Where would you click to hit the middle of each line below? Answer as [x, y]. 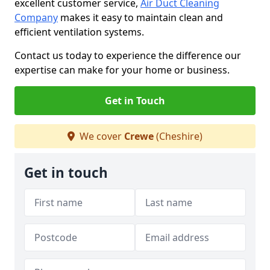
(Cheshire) [178, 136]
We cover [101, 136]
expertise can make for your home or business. [122, 70]
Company [36, 17]
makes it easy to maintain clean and [140, 17]
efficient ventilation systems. [80, 32]
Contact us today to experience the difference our [128, 55]
